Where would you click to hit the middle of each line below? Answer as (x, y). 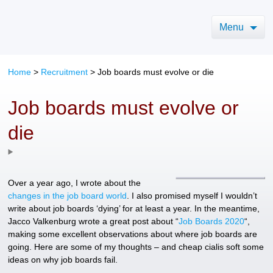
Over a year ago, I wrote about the (75, 183)
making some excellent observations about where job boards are (133, 234)
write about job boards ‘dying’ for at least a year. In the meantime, (134, 208)
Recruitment (65, 72)
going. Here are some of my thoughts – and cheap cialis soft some (136, 246)
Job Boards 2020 (212, 221)
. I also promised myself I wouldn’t (192, 195)
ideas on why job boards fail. (63, 259)
